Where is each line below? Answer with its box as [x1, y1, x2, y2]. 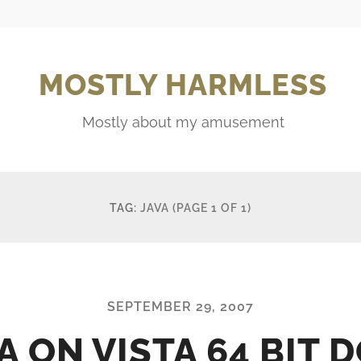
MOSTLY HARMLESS [39, 67, 327, 102]
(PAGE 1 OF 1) [172, 200, 251, 214]
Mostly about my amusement [81, 113, 284, 131]
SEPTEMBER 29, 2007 [107, 298, 254, 314]
